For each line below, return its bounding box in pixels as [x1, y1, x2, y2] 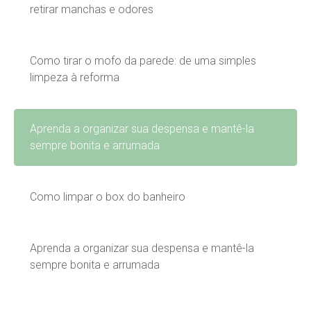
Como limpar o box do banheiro [30, 190, 185, 203]
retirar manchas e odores [30, 2, 153, 16]
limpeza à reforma [30, 70, 119, 84]
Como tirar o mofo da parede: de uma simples [30, 53, 256, 67]
